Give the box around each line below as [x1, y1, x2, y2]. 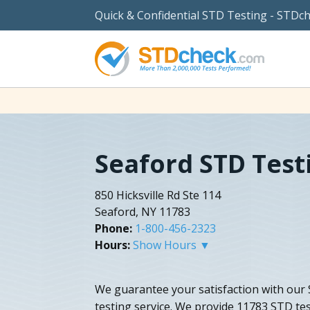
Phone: [95, 220, 132, 236]
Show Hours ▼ [133, 237, 210, 253]
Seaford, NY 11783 [95, 203, 190, 219]
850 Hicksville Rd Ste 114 [95, 187, 221, 203]
